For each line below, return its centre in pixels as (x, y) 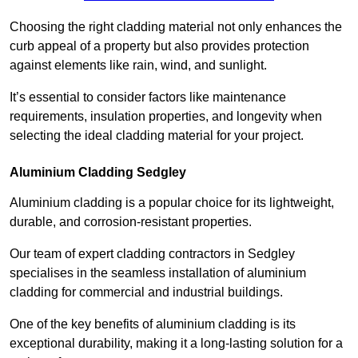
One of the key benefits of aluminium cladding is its (153, 324)
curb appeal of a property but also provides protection (159, 46)
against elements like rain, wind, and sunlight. (140, 66)
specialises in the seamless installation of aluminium (158, 273)
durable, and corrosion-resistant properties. (132, 222)
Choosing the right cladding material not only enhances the (176, 27)
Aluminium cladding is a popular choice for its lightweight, (172, 203)
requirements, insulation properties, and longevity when (166, 117)
